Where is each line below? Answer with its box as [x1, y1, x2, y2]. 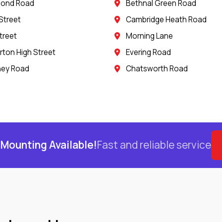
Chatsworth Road [126, 63, 188, 74]
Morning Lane [126, 30, 173, 41]
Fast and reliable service [97, 138, 211, 152]
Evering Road [126, 47, 171, 57]
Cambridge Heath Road [126, 14, 207, 25]
